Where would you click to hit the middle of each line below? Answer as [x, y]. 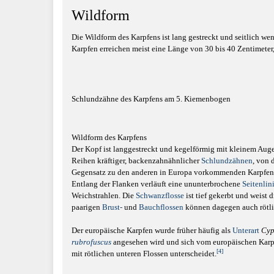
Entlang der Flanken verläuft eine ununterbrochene [157, 183]
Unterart [246, 230]
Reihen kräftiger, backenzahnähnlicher [136, 160]
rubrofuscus [91, 242]
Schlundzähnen [227, 160]
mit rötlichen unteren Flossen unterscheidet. [144, 254]
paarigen [87, 207]
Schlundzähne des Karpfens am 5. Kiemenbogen [151, 99]
